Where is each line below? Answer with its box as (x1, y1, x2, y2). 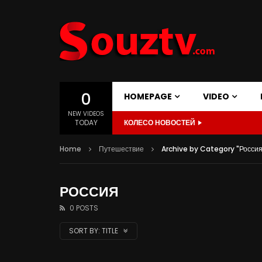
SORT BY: (69, 226, 100, 236)
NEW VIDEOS (68, 109, 104, 118)
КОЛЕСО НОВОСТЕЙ (124, 118, 195, 127)
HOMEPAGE (124, 91, 172, 102)
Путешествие (99, 144, 144, 154)
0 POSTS (70, 203, 98, 213)
